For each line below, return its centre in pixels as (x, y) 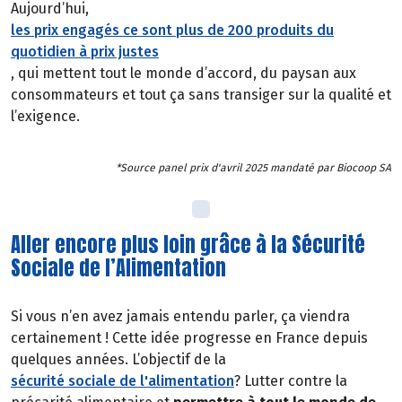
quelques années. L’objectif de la (118, 359)
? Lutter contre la (291, 380)
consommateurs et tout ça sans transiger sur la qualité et (201, 94)
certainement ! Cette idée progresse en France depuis (189, 337)
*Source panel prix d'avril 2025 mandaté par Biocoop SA (253, 168)
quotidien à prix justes (85, 51)
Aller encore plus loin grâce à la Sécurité (188, 245)
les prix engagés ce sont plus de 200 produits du (172, 30)
